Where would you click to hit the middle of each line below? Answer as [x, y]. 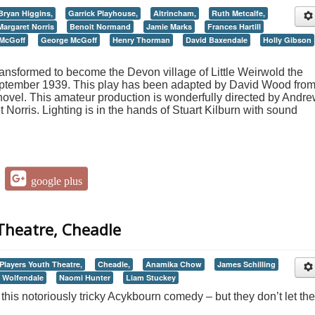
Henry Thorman [141, 39]
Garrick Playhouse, [103, 13]
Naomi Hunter [85, 277]
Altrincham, [175, 13]
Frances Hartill [234, 26]
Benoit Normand [100, 26]
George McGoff [69, 39]
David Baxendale [217, 39]
